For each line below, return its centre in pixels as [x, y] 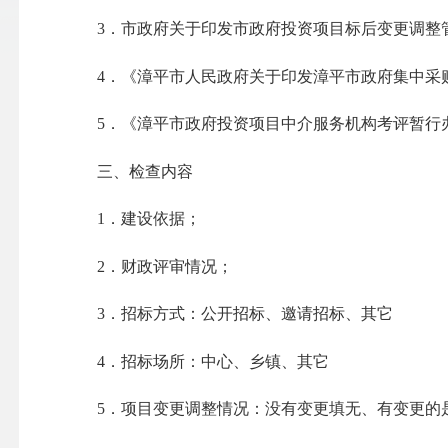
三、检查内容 [144, 171]
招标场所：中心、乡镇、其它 [224, 361]
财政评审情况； [176, 266]
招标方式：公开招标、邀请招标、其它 [256, 314]
